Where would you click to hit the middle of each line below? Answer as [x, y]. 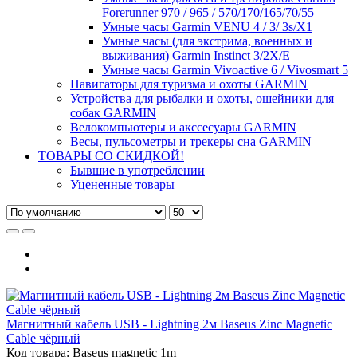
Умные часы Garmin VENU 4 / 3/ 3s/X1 [207, 26]
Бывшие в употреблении [137, 170]
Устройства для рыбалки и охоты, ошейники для [202, 98]
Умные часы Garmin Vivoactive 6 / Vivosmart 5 [225, 69]
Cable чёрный [43, 338]
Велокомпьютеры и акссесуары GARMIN [183, 127]
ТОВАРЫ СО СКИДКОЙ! [111, 155]
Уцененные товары [122, 184]
